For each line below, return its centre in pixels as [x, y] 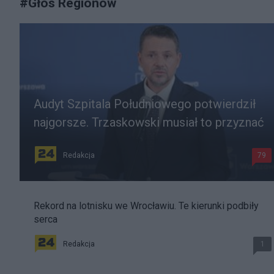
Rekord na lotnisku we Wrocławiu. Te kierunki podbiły [146, 206]
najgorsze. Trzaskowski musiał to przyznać [149, 123]
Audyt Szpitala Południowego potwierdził [145, 104]
